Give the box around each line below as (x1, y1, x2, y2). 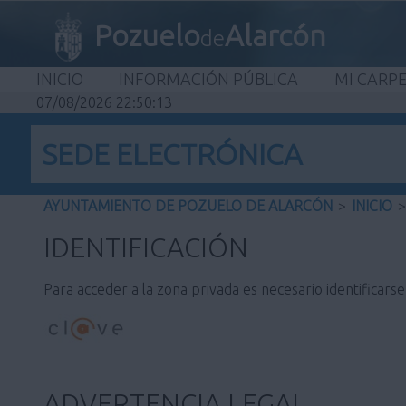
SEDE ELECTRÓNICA (41, 138, 303, 171)
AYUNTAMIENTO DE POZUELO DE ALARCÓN (43, 198, 333, 215)
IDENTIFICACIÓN (43, 232, 248, 264)
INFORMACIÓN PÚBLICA (119, 69, 299, 88)
